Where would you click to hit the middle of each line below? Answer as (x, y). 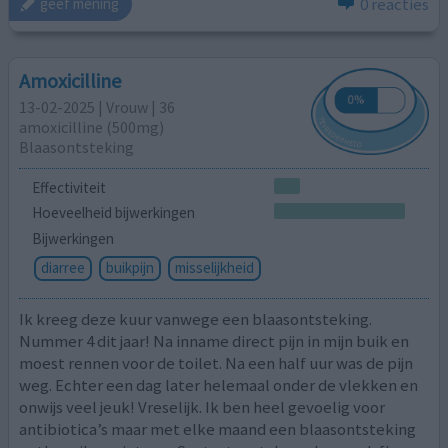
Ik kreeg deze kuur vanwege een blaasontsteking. (196, 318)
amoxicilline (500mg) (92, 127)
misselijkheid (214, 268)
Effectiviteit (68, 187)
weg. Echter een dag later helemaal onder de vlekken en (219, 384)
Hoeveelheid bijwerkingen (113, 213)
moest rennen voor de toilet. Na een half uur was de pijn (216, 362)
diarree (62, 268)
